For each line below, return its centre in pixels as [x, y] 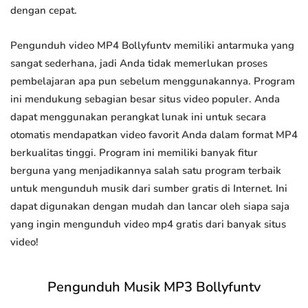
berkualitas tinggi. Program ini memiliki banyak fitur [134, 153]
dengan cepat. [44, 11]
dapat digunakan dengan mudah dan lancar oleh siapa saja [150, 207]
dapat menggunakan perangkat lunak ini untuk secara [138, 117]
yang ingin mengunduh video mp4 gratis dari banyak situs [148, 224]
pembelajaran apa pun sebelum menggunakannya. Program [153, 81]
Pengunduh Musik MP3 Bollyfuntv [154, 287]
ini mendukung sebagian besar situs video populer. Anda [145, 99]
